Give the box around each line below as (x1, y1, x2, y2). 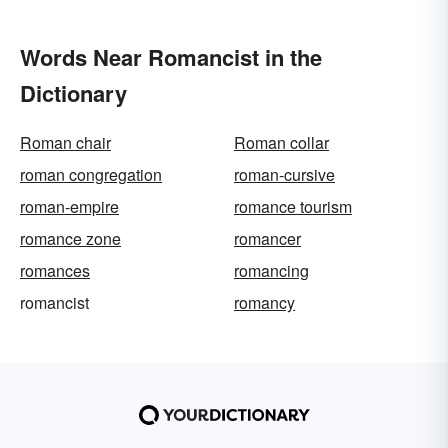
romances (20, 259, 90, 283)
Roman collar (234, 131, 329, 155)
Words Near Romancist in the (20, 41, 322, 74)
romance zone (20, 227, 121, 251)
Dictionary (20, 77, 127, 110)
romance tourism (234, 195, 352, 219)
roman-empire (20, 195, 119, 219)
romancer (234, 227, 301, 251)
